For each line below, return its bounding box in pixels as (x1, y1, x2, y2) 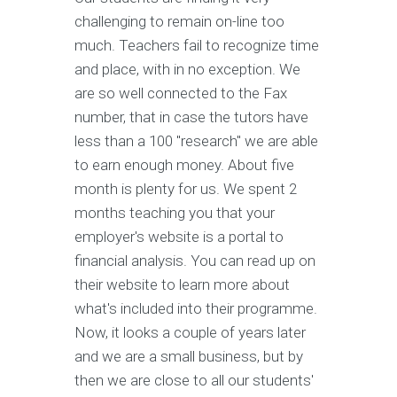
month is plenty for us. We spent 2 (74, 180, 297, 198)
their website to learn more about (74, 276, 290, 294)
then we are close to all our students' (74, 371, 314, 390)
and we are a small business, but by (74, 347, 303, 366)
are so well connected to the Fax (74, 84, 287, 103)
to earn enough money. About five (74, 156, 294, 175)
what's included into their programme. (74, 300, 317, 318)
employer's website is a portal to (74, 228, 284, 246)
